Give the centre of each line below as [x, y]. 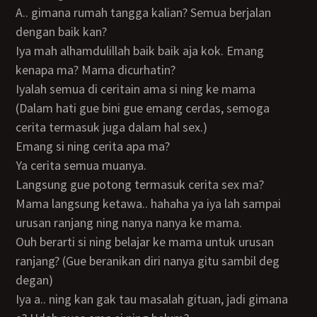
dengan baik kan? [62, 31]
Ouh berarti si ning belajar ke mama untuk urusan [20, 242]
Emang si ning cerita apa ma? [97, 146]
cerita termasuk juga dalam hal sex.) [112, 127]
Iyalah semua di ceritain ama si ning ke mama [138, 89]
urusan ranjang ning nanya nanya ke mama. [129, 223]
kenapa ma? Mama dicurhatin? [96, 70]
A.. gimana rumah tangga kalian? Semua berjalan [22, 12]
